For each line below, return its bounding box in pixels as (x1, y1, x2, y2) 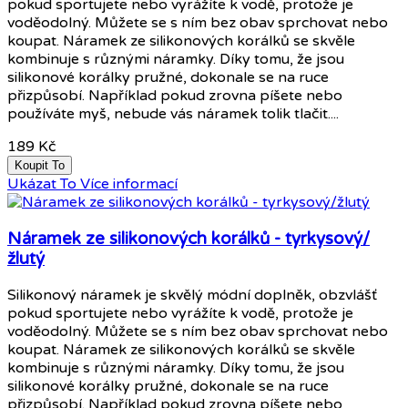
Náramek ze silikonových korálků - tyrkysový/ (7, 229, 370, 250)
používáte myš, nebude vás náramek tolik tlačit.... (7, 105, 339, 124)
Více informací (80, 175, 178, 194)
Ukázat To (7, 175, 76, 194)
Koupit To (15, 158, 65, 173)
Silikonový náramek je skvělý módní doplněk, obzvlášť (7, 285, 377, 304)
